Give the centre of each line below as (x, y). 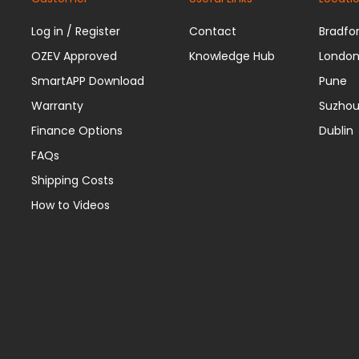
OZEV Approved (75, 56)
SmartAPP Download (88, 81)
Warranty (58, 105)
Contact (212, 31)
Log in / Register (76, 31)
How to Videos (71, 205)
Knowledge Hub (232, 56)
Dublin (337, 130)
